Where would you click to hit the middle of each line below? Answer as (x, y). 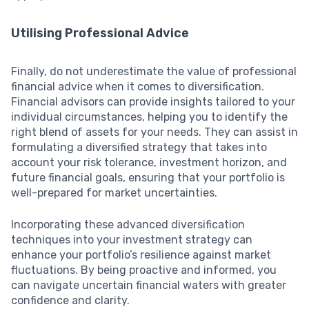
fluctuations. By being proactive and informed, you (144, 270)
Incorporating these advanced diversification (128, 224)
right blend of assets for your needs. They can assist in (154, 132)
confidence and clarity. (70, 300)
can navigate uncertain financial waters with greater (149, 285)
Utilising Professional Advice (100, 33)
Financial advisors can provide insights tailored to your (153, 101)
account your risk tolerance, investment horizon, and (149, 162)
